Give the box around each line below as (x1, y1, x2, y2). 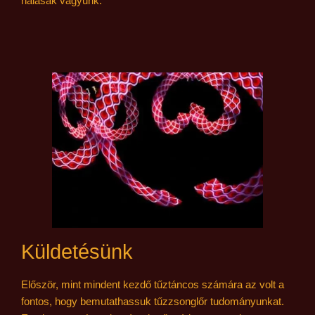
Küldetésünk (21, 240, 133, 263)
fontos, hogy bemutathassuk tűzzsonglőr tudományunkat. (21, 295, 284, 307)
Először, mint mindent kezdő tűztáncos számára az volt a (21, 278, 284, 290)
